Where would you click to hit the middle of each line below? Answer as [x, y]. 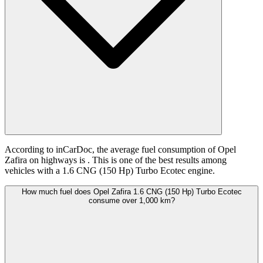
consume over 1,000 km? [131, 201]
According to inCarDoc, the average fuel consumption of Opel [120, 150]
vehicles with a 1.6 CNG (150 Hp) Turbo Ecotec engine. [110, 171]
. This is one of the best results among [157, 160]
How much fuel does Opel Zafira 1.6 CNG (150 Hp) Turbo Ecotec [131, 192]
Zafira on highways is [46, 160]
